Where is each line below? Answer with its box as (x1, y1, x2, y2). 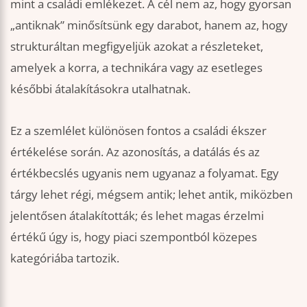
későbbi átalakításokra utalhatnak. (10, 81, 191, 97)
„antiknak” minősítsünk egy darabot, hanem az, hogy (10, 17, 288, 34)
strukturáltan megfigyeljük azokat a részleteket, (10, 38, 263, 55)
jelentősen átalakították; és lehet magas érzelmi (10, 208, 264, 224)
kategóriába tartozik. (10, 250, 119, 267)
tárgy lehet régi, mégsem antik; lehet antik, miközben (10, 186, 293, 203)
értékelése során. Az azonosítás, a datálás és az (10, 144, 260, 160)
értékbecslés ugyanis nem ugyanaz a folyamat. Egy (10, 165, 279, 182)
